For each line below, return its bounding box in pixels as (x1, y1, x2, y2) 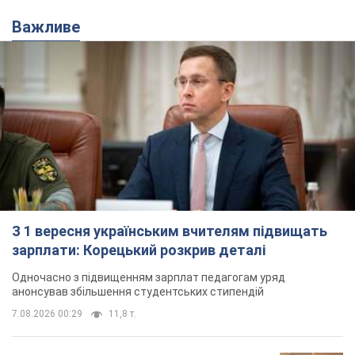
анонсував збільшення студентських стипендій (12, 284, 264, 298)
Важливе (22, 17, 80, 37)
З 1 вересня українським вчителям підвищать (12, 222, 327, 239)
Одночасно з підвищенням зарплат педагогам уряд (12, 270, 285, 284)
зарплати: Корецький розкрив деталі (12, 241, 265, 258)
